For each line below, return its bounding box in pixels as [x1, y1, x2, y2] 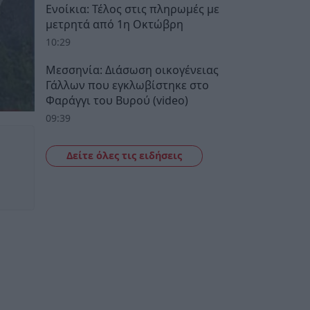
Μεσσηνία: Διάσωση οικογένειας [46, 62, 219, 77]
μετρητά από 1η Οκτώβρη [46, 16, 183, 32]
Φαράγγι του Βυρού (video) [46, 92, 188, 108]
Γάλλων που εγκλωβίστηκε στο [46, 77, 209, 93]
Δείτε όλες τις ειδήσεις [66, 148, 182, 162]
